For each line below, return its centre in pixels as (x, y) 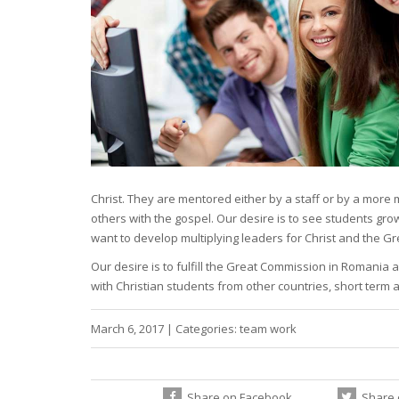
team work (268, 329)
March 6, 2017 (127, 329)
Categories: (206, 329)
